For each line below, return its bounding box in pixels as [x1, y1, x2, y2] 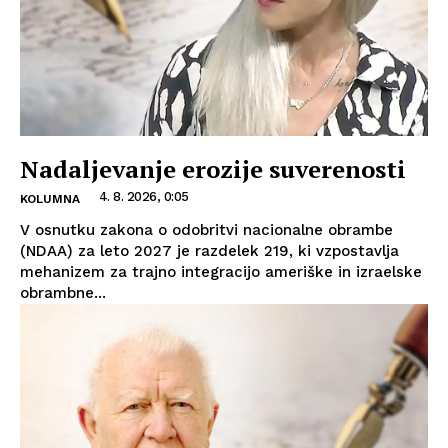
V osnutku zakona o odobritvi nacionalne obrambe [20, 221, 393, 240]
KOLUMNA [20, 192, 80, 207]
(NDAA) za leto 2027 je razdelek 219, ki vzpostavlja [20, 242, 399, 261]
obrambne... [20, 284, 106, 303]
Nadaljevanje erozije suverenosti [20, 153, 406, 186]
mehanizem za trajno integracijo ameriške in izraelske [20, 263, 422, 282]
